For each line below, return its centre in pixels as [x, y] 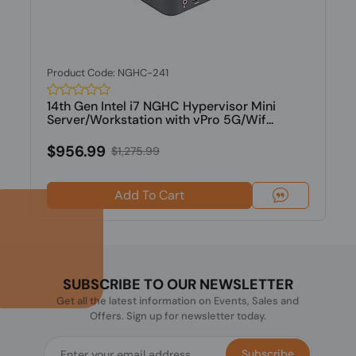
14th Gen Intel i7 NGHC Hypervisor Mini [161, 106]
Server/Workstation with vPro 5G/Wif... [160, 120]
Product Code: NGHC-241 [107, 73]
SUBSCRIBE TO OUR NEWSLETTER [178, 284]
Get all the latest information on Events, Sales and [178, 301]
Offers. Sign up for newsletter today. [178, 316]
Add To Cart [149, 195]
